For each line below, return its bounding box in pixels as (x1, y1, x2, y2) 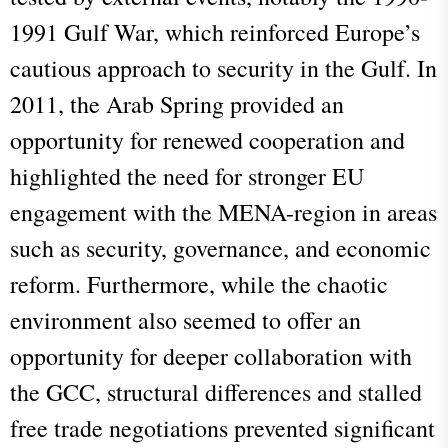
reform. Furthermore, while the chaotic (10, 267, 388, 300)
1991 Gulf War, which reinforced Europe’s (10, 15, 420, 48)
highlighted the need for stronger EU (10, 159, 364, 192)
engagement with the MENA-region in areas (10, 195, 437, 228)
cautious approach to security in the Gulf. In (10, 51, 437, 84)
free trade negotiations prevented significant (10, 411, 435, 444)
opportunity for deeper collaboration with (10, 339, 412, 372)
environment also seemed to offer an (10, 303, 361, 336)
